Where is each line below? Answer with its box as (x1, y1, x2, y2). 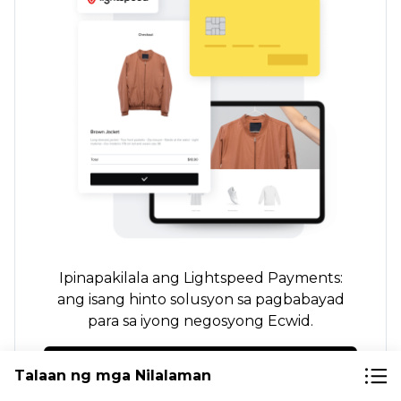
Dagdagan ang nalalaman (107, 358, 294, 376)
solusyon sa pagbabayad (166, 291, 345, 309)
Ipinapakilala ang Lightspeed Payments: (58, 269, 343, 287)
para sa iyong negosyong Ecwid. (88, 312, 313, 330)
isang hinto (88, 291, 166, 309)
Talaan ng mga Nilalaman (14, 367, 211, 384)
